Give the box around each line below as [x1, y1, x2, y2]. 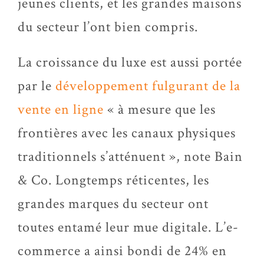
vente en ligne [18, 100, 104, 118]
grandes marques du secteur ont [18, 194, 209, 213]
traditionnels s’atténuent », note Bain [18, 147, 243, 166]
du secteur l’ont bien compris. [18, 18, 198, 36]
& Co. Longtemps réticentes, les [18, 171, 209, 189]
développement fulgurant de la [55, 77, 240, 95]
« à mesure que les [104, 100, 216, 118]
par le [18, 77, 55, 95]
